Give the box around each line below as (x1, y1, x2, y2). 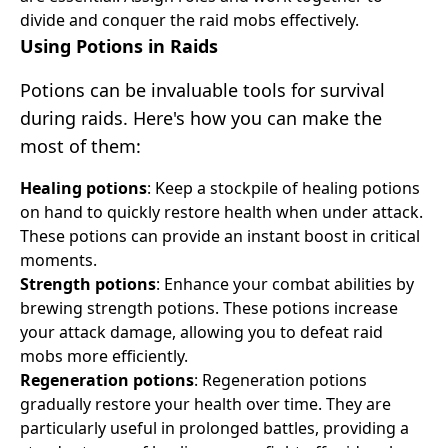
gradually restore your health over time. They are (20, 392, 391, 415)
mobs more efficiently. (20, 344, 188, 367)
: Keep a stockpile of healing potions (147, 176, 420, 199)
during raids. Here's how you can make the (20, 105, 382, 130)
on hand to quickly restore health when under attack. (20, 200, 423, 223)
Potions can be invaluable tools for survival (20, 77, 385, 102)
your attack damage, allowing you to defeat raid (20, 320, 383, 343)
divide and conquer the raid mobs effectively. (20, 8, 359, 31)
